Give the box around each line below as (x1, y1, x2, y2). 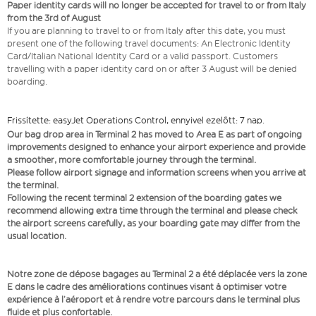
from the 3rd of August (7, 13, 101, 24)
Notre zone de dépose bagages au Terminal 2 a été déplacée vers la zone (7, 269, 307, 280)
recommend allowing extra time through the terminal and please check (7, 205, 297, 217)
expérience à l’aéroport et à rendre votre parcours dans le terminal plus (7, 294, 300, 305)
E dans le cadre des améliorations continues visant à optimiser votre (7, 281, 286, 293)
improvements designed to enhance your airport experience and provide (7, 142, 305, 153)
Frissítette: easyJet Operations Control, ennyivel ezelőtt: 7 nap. (7, 115, 265, 126)
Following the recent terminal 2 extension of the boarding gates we (7, 193, 281, 204)
